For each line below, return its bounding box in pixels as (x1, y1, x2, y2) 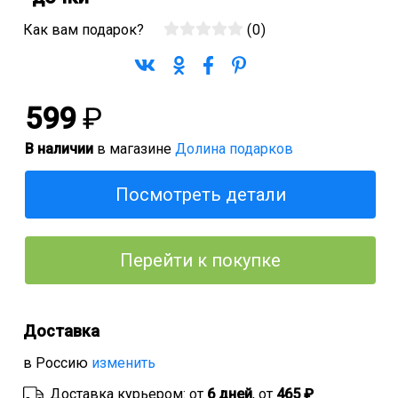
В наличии (25, 140, 93, 157)
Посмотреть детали (115, 184, 286, 205)
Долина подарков (175, 140, 293, 157)
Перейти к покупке (120, 250, 281, 271)
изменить (92, 354, 155, 371)
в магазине (93, 140, 175, 157)
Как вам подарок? (23, 21, 147, 38)
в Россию (23, 354, 92, 371)
